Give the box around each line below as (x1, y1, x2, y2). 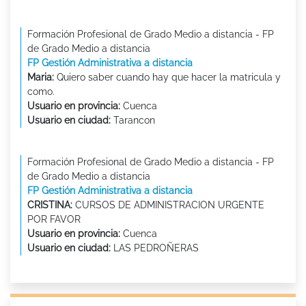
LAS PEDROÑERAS (111, 242, 199, 254)
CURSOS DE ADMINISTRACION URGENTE (72, 199, 264, 211)
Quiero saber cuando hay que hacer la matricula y (54, 72, 281, 83)
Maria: (27, 72, 54, 83)
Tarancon (111, 115, 155, 126)
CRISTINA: (27, 199, 72, 211)
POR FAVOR (27, 214, 81, 225)
